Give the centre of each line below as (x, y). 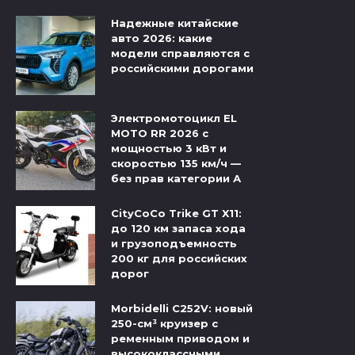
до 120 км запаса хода (178, 229)
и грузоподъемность (174, 244)
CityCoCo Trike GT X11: (176, 214)
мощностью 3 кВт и (169, 149)
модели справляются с (180, 53)
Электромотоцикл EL (174, 118)
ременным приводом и (180, 339)
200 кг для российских (179, 259)
